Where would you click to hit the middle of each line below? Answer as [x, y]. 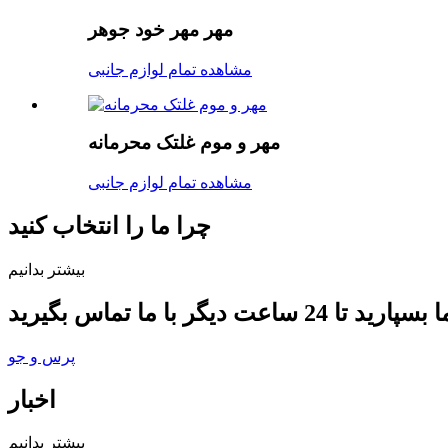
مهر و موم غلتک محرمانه [184, 143]
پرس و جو [41, 356]
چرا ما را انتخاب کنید [109, 225]
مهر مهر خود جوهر [160, 29]
